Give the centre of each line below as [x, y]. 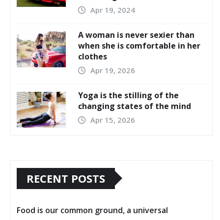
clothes [93, 57]
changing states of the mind [135, 106]
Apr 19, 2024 [112, 10]
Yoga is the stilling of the [128, 96]
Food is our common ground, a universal [92, 210]
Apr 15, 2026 [112, 120]
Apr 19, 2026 [112, 70]
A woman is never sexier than [136, 35]
